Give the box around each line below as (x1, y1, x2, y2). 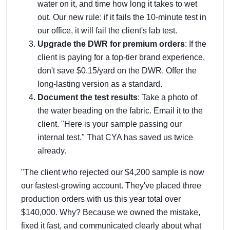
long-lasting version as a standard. (37, 79, 162, 88)
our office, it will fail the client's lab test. (37, 26, 177, 35)
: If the (185, 39, 206, 48)
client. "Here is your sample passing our (37, 119, 182, 128)
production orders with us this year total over (21, 194, 181, 203)
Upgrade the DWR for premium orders (37, 39, 185, 48)
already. (37, 146, 66, 155)
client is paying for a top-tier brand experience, (37, 52, 205, 62)
